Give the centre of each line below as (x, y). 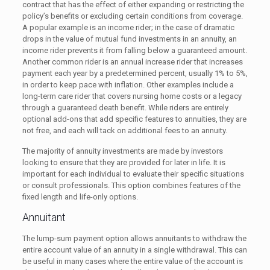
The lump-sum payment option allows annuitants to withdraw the (134, 238)
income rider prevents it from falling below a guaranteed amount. (134, 50)
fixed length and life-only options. (80, 197)
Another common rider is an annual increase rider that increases (132, 62)
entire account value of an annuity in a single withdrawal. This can (134, 250)
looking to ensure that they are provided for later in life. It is (124, 162)
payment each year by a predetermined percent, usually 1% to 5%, (135, 73)
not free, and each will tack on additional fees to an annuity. (124, 130)
